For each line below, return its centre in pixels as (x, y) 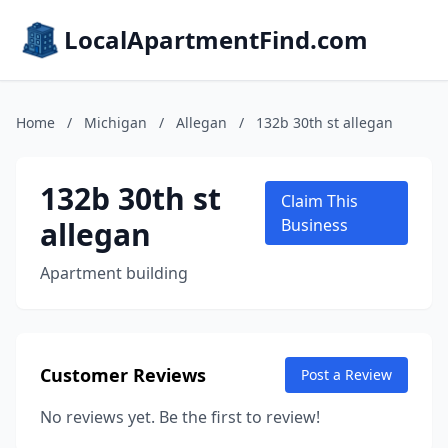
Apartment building (114, 273)
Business (314, 225)
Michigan (115, 122)
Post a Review (346, 374)
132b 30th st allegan (324, 122)
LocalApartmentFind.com (216, 39)
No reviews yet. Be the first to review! (180, 417)
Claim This (319, 201)
